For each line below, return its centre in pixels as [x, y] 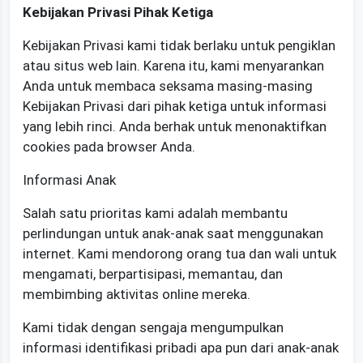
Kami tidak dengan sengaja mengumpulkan [153, 327]
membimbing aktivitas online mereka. [137, 294]
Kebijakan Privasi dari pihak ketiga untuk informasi [175, 106]
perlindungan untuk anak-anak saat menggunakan [173, 233]
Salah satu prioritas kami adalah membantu [155, 213]
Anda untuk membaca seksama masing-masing [168, 85]
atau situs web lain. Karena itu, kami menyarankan [173, 65]
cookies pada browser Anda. [109, 146]
